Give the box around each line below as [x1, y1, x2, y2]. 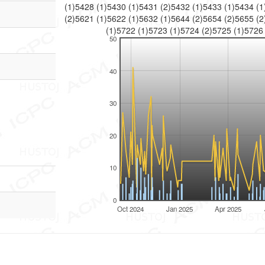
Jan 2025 [166, 204, 193, 214]
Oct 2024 [117, 204, 144, 214]
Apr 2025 [215, 204, 241, 214]
